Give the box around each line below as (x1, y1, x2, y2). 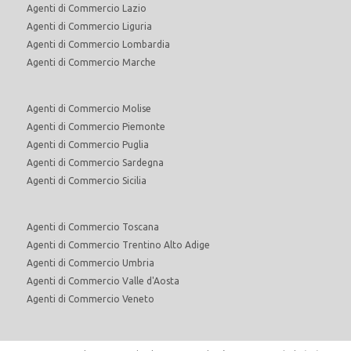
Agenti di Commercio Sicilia (27, 175, 147, 186)
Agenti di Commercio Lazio (27, 2, 147, 13)
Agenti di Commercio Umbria (27, 257, 154, 268)
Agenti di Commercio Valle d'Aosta (27, 275, 179, 286)
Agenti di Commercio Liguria (27, 20, 152, 31)
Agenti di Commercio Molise (27, 103, 151, 114)
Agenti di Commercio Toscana (27, 221, 159, 232)
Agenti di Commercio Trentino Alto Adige (27, 239, 210, 250)
